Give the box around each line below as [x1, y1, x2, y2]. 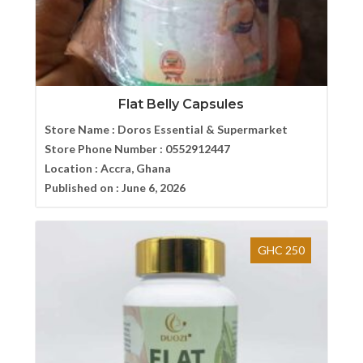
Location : [44, 160, 100, 175]
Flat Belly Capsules [118, 96, 245, 112]
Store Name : [44, 122, 117, 136]
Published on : [44, 180, 122, 194]
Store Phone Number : [44, 141, 165, 156]
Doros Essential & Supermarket [117, 122, 288, 136]
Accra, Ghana [100, 160, 171, 175]
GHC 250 [257, 243, 305, 258]
